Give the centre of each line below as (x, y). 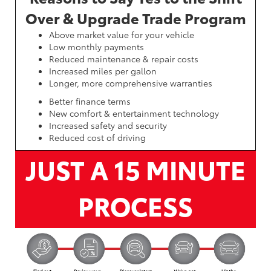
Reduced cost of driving (97, 137)
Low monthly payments (96, 46)
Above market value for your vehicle (122, 34)
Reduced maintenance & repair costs (124, 58)
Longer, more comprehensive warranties (131, 83)
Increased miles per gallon (103, 70)
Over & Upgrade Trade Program (135, 17)
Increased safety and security (108, 125)
